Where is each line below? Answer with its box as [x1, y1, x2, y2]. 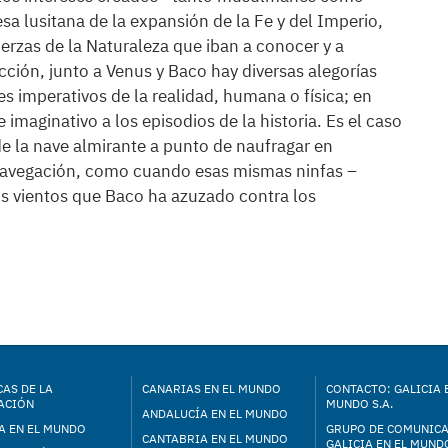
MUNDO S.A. [325, 396, 393, 411]
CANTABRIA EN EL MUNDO [142, 431, 289, 446]
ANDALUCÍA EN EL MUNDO [142, 406, 289, 421]
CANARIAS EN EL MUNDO [142, 381, 282, 396]
